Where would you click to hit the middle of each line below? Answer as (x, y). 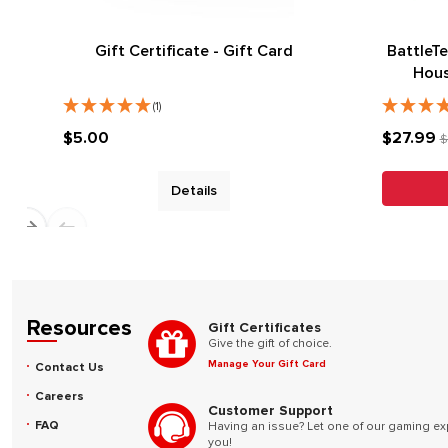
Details (194, 190)
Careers (59, 396)
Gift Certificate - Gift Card (194, 50)
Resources (79, 328)
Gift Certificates (264, 327)
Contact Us (69, 367)
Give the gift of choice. (270, 343)
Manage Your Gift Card (267, 364)
